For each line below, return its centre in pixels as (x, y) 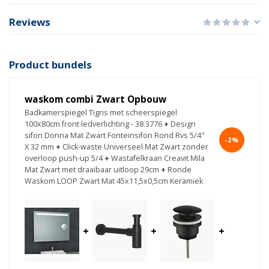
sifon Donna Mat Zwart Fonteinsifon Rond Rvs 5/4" (115, 136)
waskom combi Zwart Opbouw (95, 100)
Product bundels (50, 65)
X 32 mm (39, 147)
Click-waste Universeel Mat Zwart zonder (135, 147)
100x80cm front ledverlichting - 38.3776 (93, 124)
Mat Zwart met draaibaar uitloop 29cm (92, 170)
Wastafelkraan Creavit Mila (158, 159)
